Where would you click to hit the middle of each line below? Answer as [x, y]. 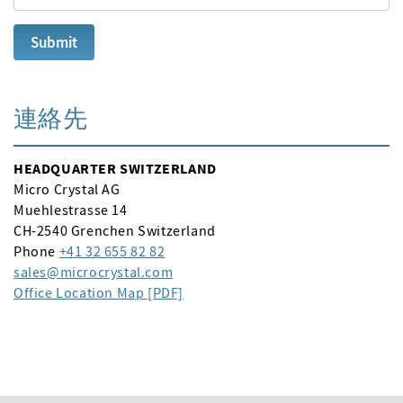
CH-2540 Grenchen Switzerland [115, 230]
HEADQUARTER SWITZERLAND [115, 168]
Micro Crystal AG [67, 189]
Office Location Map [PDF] [99, 292]
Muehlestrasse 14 [71, 210]
